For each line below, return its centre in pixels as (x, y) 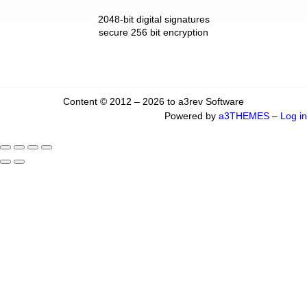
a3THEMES (244, 116)
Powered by (192, 116)
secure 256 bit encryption (153, 33)
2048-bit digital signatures (153, 20)
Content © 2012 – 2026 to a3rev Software (153, 102)
